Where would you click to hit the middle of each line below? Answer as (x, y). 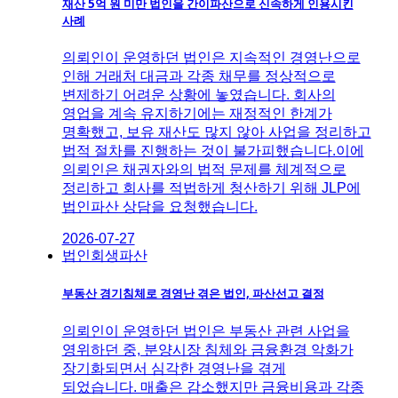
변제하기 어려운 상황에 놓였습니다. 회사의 (199, 95)
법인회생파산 (104, 256)
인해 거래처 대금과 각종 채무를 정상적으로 (199, 76)
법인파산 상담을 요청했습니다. (159, 207)
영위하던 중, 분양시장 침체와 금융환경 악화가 (207, 349)
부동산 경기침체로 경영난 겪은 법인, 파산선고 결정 (193, 294)
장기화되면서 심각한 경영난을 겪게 (174, 368)
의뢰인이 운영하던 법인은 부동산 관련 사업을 (206, 330)
